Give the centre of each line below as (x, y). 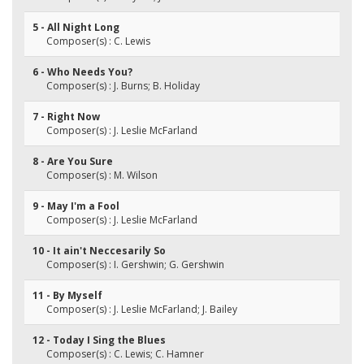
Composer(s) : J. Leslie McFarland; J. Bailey (142, 309)
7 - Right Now (66, 117)
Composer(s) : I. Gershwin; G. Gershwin (135, 264)
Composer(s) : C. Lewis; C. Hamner (125, 354)
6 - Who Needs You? (82, 72)
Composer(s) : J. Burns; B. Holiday (123, 86)
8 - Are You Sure (73, 161)
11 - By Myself (67, 295)
